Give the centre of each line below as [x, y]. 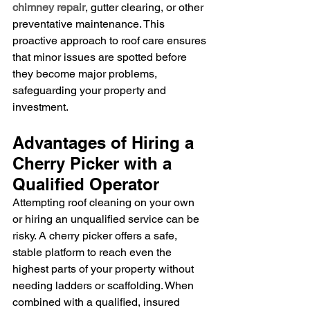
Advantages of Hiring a [106, 142]
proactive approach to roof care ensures [111, 40]
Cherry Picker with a [94, 163]
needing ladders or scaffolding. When [104, 285]
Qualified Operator [86, 184]
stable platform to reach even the [93, 252]
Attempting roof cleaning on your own [105, 202]
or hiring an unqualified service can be [107, 219]
